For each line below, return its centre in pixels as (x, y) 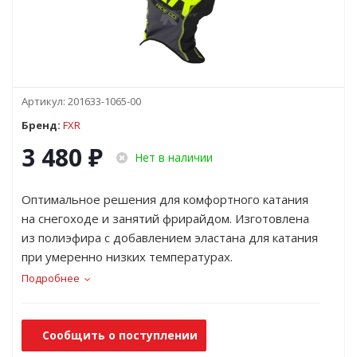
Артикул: (43, 101)
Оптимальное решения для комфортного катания (165, 199)
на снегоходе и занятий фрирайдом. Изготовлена (165, 218)
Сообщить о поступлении (120, 335)
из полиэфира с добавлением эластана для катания (170, 237)
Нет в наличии (174, 157)
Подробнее (51, 278)
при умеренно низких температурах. (127, 257)
